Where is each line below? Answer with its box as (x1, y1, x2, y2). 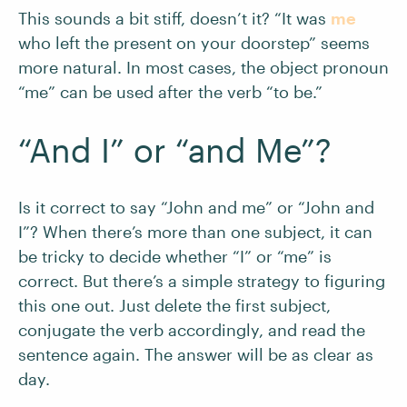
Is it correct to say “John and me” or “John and (18, 197, 374, 217)
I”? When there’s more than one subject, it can (18, 222, 372, 242)
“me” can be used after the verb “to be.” (18, 82, 327, 102)
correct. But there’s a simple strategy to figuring (18, 271, 385, 291)
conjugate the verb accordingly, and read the (18, 320, 365, 340)
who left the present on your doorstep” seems (18, 33, 370, 53)
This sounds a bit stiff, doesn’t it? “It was (18, 8, 331, 28)
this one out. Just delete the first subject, (18, 295, 331, 315)
